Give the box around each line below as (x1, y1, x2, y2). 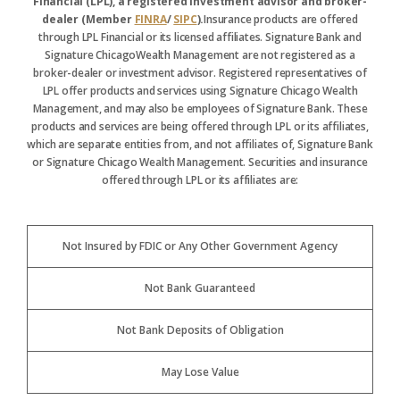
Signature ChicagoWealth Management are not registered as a (45, 47, 355, 62)
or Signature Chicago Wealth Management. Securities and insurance (32, 154, 368, 170)
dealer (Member (42, 12, 135, 27)
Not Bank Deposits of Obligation (116, 322, 284, 337)
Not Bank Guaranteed (145, 280, 255, 296)
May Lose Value (161, 364, 239, 379)
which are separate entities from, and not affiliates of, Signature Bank (27, 137, 373, 152)
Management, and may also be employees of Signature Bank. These (32, 101, 368, 116)
